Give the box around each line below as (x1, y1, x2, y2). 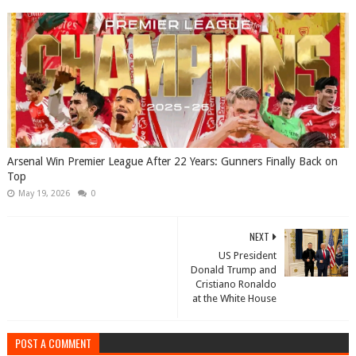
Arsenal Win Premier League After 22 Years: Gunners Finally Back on (6, 155, 338, 168)
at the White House (192, 292, 277, 304)
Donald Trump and (191, 264, 277, 276)
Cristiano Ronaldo (195, 278, 277, 290)
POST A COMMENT (14, 335, 91, 351)
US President (219, 250, 277, 261)
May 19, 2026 (17, 188, 70, 199)
